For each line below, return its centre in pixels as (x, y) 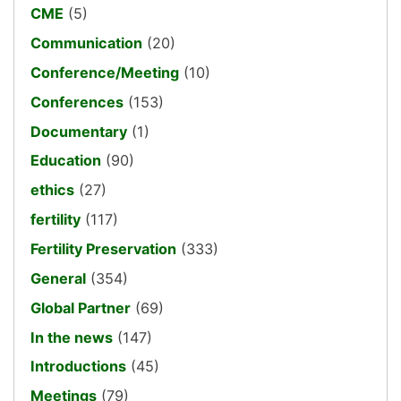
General (58, 278)
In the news (72, 337)
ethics (52, 190)
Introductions (78, 367)
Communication (86, 43)
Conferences (77, 102)
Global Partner (81, 307)
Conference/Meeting (105, 72)
